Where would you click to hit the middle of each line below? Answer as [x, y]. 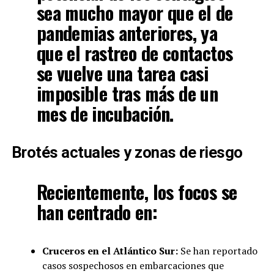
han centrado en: [97, 212]
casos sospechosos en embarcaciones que [133, 266]
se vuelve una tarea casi [122, 73]
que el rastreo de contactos [135, 53]
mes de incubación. [105, 114]
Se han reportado [217, 251]
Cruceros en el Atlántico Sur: [110, 251]
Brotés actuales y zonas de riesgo [127, 153]
